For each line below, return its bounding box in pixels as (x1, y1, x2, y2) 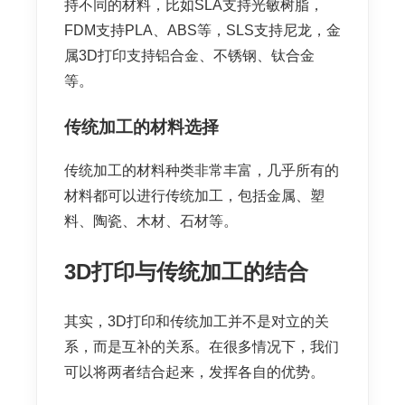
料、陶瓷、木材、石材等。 (64, 213, 238, 230)
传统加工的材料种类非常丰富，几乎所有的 (64, 163, 339, 179)
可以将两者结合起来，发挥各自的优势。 (64, 364, 325, 381)
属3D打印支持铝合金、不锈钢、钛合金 (64, 48, 315, 64)
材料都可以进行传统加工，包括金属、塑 (64, 188, 325, 204)
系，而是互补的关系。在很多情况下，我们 (64, 339, 339, 355)
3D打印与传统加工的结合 (64, 259, 308, 285)
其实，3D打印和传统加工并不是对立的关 (64, 314, 329, 330)
